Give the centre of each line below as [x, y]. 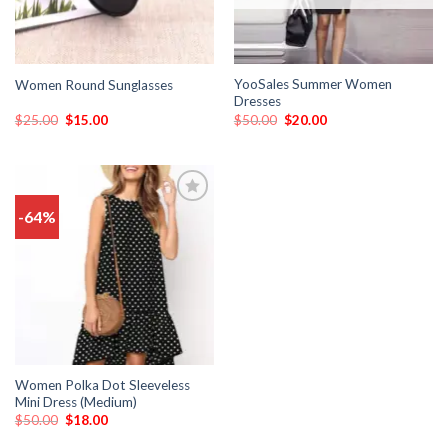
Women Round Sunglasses [93, 84]
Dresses [257, 101]
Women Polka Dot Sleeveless [102, 384]
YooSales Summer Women [312, 84]
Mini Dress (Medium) [75, 401]
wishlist [184, 243]
